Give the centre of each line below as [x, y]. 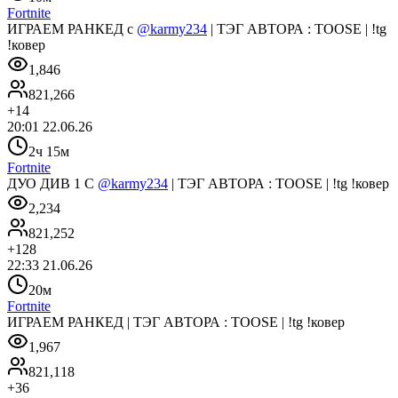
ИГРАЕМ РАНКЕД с [72, 28]
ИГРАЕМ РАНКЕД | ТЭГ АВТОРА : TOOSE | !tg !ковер [176, 322]
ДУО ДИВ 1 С [52, 183]
